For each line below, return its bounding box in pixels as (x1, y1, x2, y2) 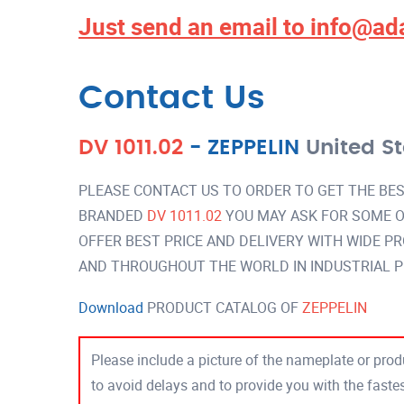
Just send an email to (78, 11, 310, 42)
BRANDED (78, 206, 147, 225)
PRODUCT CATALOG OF (143, 298, 302, 317)
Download (78, 298, 143, 317)
